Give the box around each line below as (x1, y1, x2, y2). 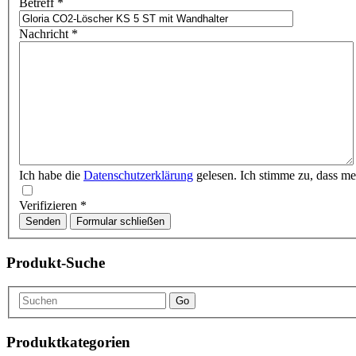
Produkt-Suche (6, 253, 105, 271)
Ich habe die (19, 168, 83, 182)
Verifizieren (19, 198, 77, 212)
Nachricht (19, 26, 68, 41)
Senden (25, 215, 60, 227)
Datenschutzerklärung (83, 168, 193, 182)
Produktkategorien (6, 333, 130, 350)
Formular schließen (76, 215, 164, 227)
